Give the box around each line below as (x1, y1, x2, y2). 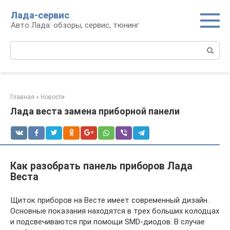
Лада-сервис (11, 10, 69, 21)
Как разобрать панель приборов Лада (10, 160, 193, 172)
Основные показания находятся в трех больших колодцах (10, 206, 219, 216)
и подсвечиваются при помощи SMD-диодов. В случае (10, 217, 205, 226)
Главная (10, 93, 34, 101)
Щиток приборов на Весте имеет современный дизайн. (10, 196, 209, 205)
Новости (41, 93, 65, 101)
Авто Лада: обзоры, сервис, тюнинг (11, 21, 139, 30)
